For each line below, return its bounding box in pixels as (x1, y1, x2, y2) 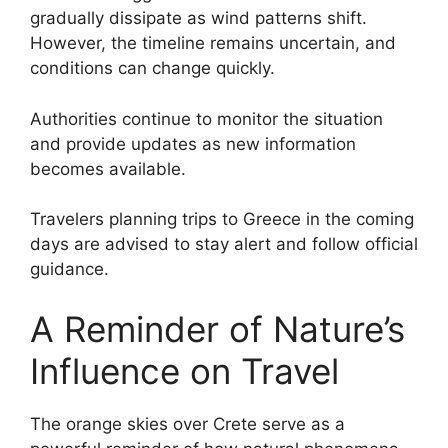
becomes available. (30, 158, 186, 179)
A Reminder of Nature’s (30, 307, 405, 350)
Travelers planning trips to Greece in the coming (30, 209, 414, 230)
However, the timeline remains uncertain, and (30, 33, 396, 54)
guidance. (30, 259, 109, 280)
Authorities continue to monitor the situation (30, 108, 383, 129)
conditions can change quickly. (30, 58, 275, 79)
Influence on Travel (30, 349, 339, 392)
